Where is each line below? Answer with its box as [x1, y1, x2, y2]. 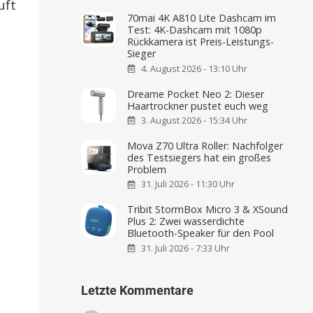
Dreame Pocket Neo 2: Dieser [127, 87, 265, 101]
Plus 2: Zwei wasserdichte [127, 214, 245, 228]
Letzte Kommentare [81, 283, 194, 298]
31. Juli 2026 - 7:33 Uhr [141, 242, 231, 254]
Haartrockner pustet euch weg [127, 99, 269, 112]
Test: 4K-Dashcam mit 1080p [127, 23, 263, 37]
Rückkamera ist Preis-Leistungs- [127, 35, 275, 49]
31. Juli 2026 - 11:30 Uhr [141, 178, 235, 191]
